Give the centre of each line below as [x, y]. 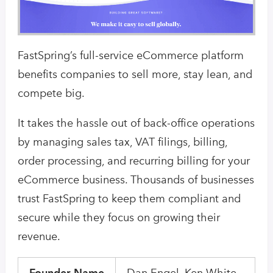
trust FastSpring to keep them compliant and [129, 198]
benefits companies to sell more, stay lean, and [135, 74]
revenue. [39, 236]
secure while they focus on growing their [119, 217]
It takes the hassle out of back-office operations [136, 123]
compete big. [51, 93]
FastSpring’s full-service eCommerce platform [131, 55]
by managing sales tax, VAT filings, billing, [122, 142]
